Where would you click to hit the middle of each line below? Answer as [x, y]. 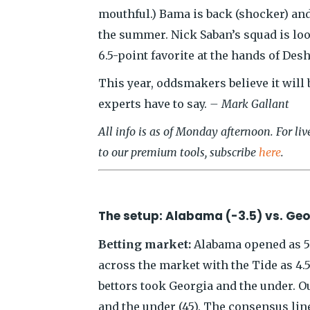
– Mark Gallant [249, 104]
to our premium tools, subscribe [179, 152]
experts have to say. [154, 104]
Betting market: [145, 244]
